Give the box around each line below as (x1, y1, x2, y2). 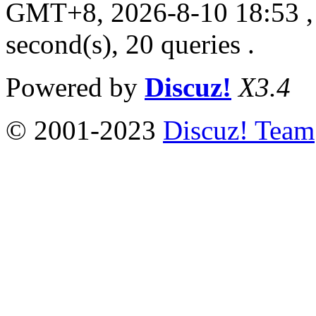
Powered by (6, 72, 145, 103)
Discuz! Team (163, 115, 315, 146)
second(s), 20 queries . (6, 29, 255, 60)
